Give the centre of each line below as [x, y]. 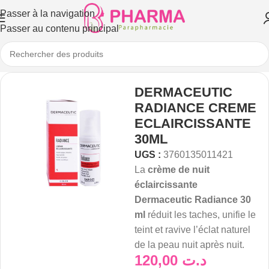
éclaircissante [166, 185]
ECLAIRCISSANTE [193, 123]
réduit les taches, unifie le [201, 215]
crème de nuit [179, 170]
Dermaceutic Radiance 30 [193, 200]
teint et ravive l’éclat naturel [192, 230]
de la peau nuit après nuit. [189, 245]
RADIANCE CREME [195, 108]
